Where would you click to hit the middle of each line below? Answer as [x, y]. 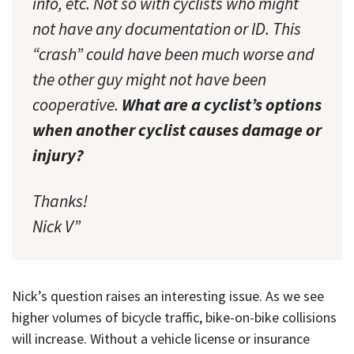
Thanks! [60, 201]
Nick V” [56, 226]
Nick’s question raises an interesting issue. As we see [168, 296]
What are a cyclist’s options [222, 104]
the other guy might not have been [149, 79]
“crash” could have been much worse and [173, 54]
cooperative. [77, 104]
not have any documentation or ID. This [167, 28]
